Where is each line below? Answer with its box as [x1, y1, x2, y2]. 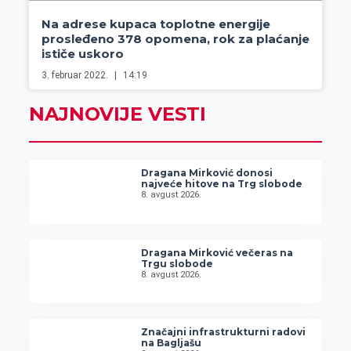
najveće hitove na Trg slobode [141, 178, 303, 190]
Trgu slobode [141, 257, 214, 270]
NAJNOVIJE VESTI [28, 103, 206, 126]
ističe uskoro [41, 46, 124, 62]
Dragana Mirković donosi [141, 167, 273, 179]
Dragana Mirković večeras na [141, 246, 294, 259]
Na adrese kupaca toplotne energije [41, 16, 270, 32]
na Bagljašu [141, 337, 202, 349]
